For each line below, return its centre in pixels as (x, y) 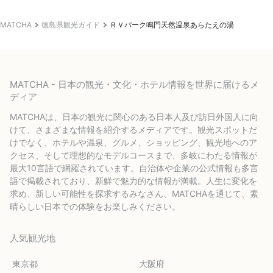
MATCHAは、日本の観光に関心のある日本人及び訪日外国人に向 (134, 116)
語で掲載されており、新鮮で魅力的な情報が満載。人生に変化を (133, 180)
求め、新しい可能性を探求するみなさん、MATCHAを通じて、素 (134, 193)
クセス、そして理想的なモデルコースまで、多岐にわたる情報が (133, 155)
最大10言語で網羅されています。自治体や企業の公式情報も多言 (134, 168)
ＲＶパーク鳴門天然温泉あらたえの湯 (172, 24)
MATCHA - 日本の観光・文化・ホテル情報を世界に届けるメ (134, 84)
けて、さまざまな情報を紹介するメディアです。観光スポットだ (133, 129)
